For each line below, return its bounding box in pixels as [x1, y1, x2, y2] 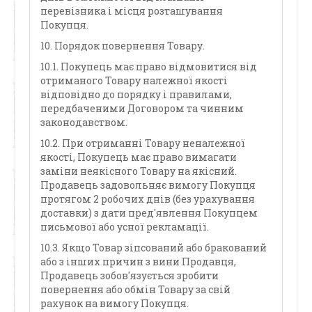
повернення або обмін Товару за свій [40, 283, 231, 296]
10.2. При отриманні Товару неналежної [40, 136, 246, 150]
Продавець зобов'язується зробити [40, 269, 219, 282]
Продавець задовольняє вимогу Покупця [40, 178, 256, 192]
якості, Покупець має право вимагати [40, 150, 237, 164]
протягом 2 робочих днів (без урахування [40, 192, 256, 205]
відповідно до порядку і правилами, [40, 88, 233, 101]
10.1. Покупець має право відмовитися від [40, 60, 258, 73]
